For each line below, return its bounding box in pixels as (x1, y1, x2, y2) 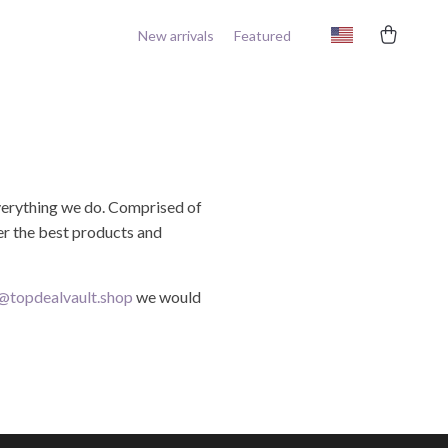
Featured (234, 26, 291, 44)
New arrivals (138, 26, 214, 44)
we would (133, 287, 201, 306)
